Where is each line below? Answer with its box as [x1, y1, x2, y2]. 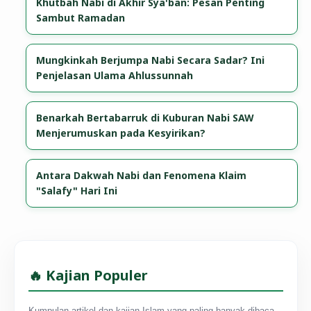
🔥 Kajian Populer [28, 266, 148, 285]
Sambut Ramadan [36, 10, 126, 24]
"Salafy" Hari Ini [36, 183, 118, 197]
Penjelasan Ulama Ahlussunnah [36, 68, 194, 82]
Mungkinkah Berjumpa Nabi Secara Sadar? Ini [36, 53, 265, 67]
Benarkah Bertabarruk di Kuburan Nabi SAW [36, 110, 255, 124]
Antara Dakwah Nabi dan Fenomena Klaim [36, 168, 247, 182]
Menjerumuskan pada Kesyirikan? [36, 126, 206, 140]
